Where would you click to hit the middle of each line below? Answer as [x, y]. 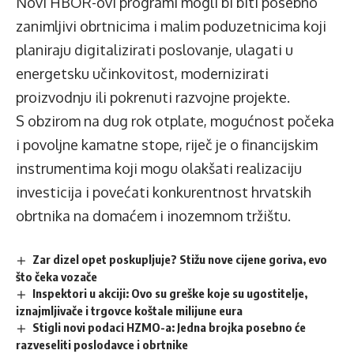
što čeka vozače [56, 277]
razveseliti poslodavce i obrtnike [102, 344]
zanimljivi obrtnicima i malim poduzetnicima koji [171, 26]
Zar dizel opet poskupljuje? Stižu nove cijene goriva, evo [180, 260]
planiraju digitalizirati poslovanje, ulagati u [154, 50]
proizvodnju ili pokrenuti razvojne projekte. [153, 98]
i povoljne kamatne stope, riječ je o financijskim [167, 145]
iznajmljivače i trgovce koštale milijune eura [129, 311]
